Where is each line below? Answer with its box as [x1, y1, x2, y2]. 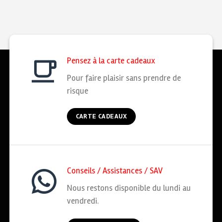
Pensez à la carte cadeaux [67, 55, 156, 66]
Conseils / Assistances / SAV [67, 166, 163, 176]
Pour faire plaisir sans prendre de [67, 72, 181, 83]
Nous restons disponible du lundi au [67, 182, 191, 193]
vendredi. [67, 195, 99, 206]
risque [67, 85, 89, 96]
